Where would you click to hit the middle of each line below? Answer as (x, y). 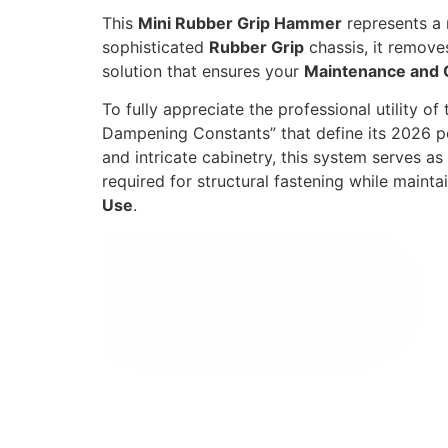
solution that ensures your (203, 70)
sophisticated (155, 46)
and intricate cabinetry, (189, 157)
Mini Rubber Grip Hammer (240, 22)
